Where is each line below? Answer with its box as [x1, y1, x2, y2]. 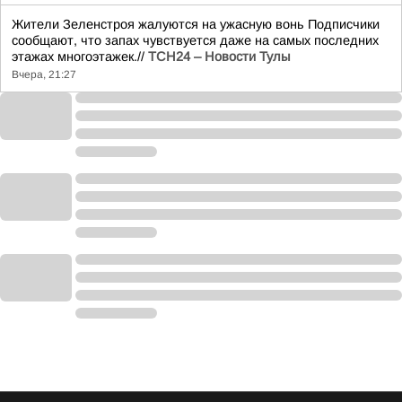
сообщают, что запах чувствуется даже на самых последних [12, 33, 379, 48]
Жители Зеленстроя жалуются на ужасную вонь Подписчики [12, 17, 380, 31]
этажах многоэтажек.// [12, 49, 148, 64]
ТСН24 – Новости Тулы [148, 49, 290, 64]
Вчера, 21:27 [12, 68, 76, 81]
